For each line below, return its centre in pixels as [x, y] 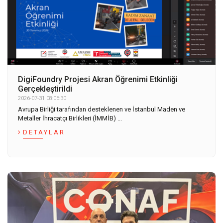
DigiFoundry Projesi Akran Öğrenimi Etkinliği [98, 80]
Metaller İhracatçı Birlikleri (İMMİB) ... [70, 118]
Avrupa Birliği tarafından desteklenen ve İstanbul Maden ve [102, 110]
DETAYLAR [44, 132]
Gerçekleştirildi [45, 89]
